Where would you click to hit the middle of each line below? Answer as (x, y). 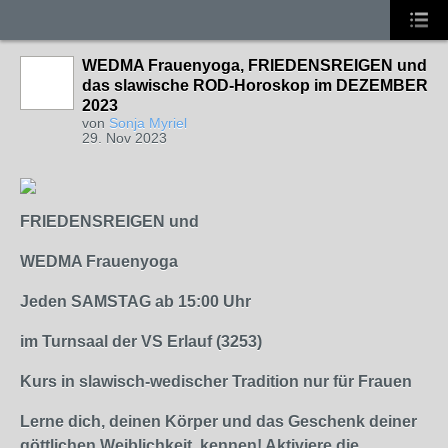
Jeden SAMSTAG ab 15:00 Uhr (135, 301)
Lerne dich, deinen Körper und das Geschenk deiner (218, 421)
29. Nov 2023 (124, 138)
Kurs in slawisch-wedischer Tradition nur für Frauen (216, 381)
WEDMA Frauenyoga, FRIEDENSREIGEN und (254, 65)
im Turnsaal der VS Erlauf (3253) (141, 341)
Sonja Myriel (148, 123)
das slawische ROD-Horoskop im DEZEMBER (255, 85)
